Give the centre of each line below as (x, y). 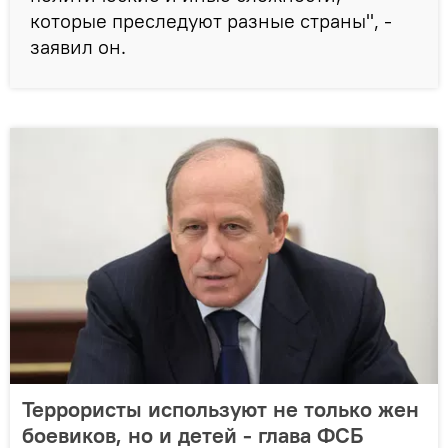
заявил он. (78, 46)
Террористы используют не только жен (220, 408)
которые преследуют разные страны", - (211, 20)
